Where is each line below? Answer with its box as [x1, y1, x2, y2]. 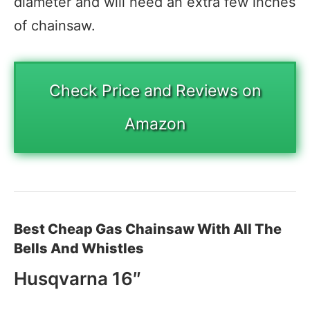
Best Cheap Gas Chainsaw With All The [14, 220, 282, 237]
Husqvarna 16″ [14, 267, 141, 289]
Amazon [125, 113, 185, 134]
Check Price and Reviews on [49, 80, 261, 100]
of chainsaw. [14, 17, 95, 34]
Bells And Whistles [14, 239, 144, 257]
